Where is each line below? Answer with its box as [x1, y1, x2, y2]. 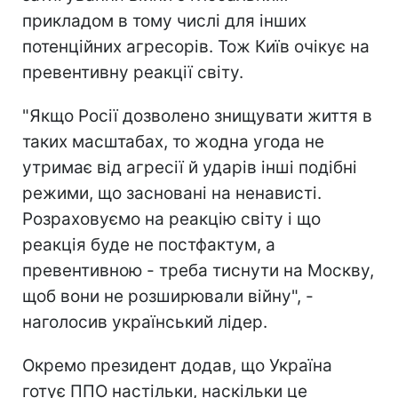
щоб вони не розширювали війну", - [22, 285, 314, 306]
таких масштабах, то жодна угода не [22, 131, 324, 152]
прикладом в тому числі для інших [22, 10, 306, 31]
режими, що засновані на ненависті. [22, 182, 322, 203]
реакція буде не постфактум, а [22, 234, 275, 255]
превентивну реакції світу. [22, 61, 243, 83]
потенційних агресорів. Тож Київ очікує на [22, 36, 370, 57]
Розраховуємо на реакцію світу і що [22, 208, 321, 229]
